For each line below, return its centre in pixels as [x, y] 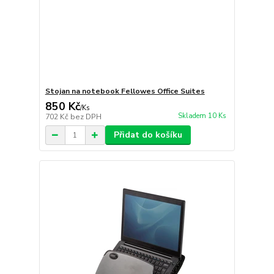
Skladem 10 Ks [202, 116]
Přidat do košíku [148, 135]
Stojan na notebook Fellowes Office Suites [125, 91]
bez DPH [86, 117]
